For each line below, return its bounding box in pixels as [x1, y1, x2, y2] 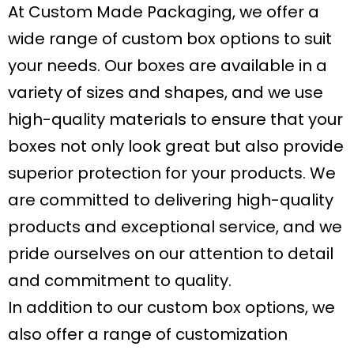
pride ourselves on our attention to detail [8, 243, 333, 265]
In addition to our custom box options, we [8, 296, 335, 319]
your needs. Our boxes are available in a [8, 55, 327, 77]
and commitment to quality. [8, 269, 232, 292]
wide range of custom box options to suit [8, 28, 332, 51]
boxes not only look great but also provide [8, 135, 344, 158]
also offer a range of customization [8, 323, 288, 346]
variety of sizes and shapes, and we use [8, 81, 323, 104]
